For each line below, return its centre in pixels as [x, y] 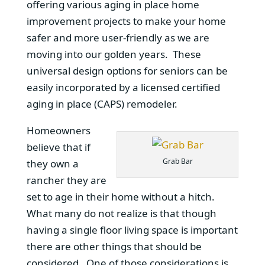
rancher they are [66, 180]
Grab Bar [177, 161]
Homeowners [58, 130]
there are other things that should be [114, 246]
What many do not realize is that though [121, 213]
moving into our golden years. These [114, 54]
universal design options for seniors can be [127, 70]
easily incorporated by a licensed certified [123, 87]
